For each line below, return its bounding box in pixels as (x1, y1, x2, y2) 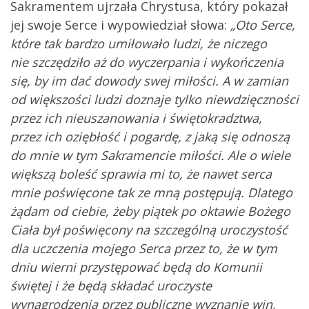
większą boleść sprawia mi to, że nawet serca (10, 165, 272, 182)
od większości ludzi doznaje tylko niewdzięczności (10, 90, 299, 108)
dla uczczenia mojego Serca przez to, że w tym (10, 239, 277, 257)
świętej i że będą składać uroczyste (10, 277, 212, 294)
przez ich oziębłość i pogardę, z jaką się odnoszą (10, 128, 290, 145)
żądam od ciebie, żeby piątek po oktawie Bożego (10, 202, 290, 219)
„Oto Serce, (230, 16, 295, 33)
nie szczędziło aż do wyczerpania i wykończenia (10, 53, 283, 70)
